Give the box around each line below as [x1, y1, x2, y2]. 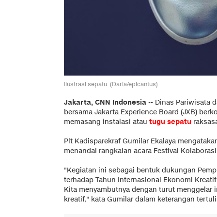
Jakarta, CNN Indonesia [64, 97, 146, 107]
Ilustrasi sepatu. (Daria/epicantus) [64, 79, 158, 88]
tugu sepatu [149, 117, 191, 126]
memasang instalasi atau [64, 117, 147, 126]
